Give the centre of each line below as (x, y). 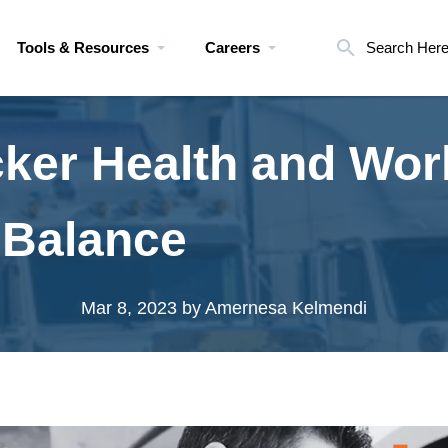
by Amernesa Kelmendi (272, 308)
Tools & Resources (83, 47)
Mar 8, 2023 (129, 308)
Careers (232, 47)
